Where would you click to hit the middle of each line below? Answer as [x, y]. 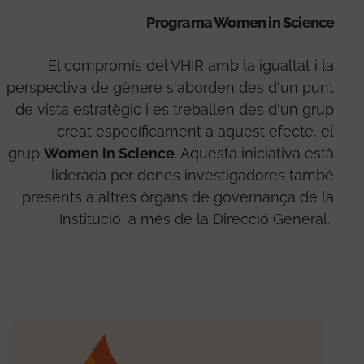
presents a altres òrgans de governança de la [178, 197]
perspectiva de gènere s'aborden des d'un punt [171, 88]
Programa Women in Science [240, 23]
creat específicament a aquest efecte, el [196, 132]
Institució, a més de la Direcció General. [197, 219]
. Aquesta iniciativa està [255, 154]
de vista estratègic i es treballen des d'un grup [175, 110]
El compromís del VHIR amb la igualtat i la [191, 66]
